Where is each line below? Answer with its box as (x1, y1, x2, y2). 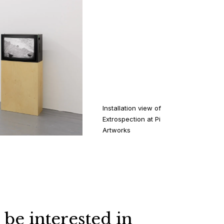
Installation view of (102, 104, 161, 112)
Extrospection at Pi (102, 115, 161, 123)
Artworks (102, 126, 131, 134)
